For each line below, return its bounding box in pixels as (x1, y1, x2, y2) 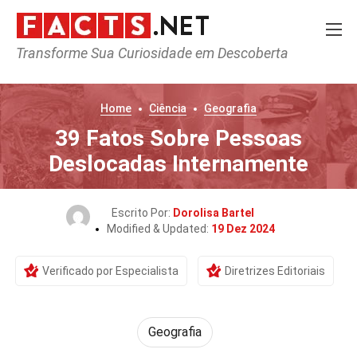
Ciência (149, 102, 186, 115)
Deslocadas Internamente (49, 151, 308, 177)
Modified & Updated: (106, 222, 211, 235)
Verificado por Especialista (42, 265, 178, 277)
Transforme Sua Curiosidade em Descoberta (16, 45, 288, 61)
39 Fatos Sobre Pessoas (55, 125, 302, 151)
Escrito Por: (111, 206, 173, 219)
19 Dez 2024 (210, 222, 275, 235)
